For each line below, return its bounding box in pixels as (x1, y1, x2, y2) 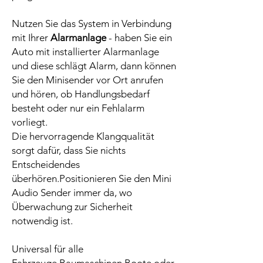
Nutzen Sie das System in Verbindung (12, 18, 171, 30)
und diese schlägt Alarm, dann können (12, 60, 176, 72)
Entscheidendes (12, 159, 80, 171)
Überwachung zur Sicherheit (12, 201, 133, 213)
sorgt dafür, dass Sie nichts (12, 144, 126, 157)
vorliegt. (12, 116, 48, 129)
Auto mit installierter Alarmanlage (12, 46, 159, 58)
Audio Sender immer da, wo (12, 187, 132, 199)
